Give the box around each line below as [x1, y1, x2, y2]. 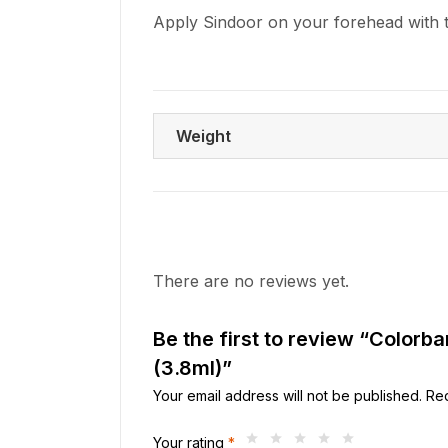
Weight [176, 125, 231, 146]
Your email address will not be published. [153, 386, 422, 404]
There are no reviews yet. [153, 270, 349, 291]
